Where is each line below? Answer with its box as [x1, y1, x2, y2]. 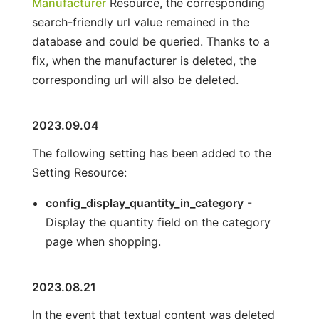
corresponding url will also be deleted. [31, 72, 239, 87]
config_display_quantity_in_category [45, 195, 244, 210]
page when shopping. [45, 234, 161, 249]
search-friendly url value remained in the [31, 14, 249, 29]
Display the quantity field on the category [45, 214, 271, 229]
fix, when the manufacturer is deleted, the [31, 53, 256, 68]
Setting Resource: [31, 164, 127, 179]
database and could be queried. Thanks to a [31, 33, 270, 48]
